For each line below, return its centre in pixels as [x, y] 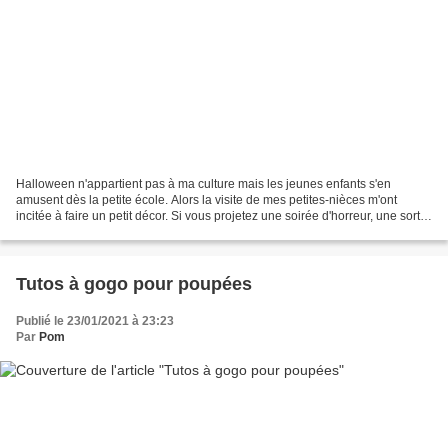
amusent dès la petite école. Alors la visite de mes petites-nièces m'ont [206, 200]
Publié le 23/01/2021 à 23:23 [95, 321]
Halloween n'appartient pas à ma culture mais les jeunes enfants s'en [203, 184]
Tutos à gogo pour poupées [134, 284]
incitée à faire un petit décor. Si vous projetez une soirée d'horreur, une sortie [223, 216]
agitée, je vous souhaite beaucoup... [114, 232]
